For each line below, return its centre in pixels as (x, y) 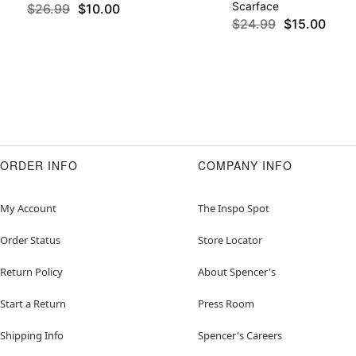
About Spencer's (237, 272)
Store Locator (230, 240)
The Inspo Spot (234, 209)
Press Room (226, 304)
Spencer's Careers (240, 336)
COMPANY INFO (245, 166)
